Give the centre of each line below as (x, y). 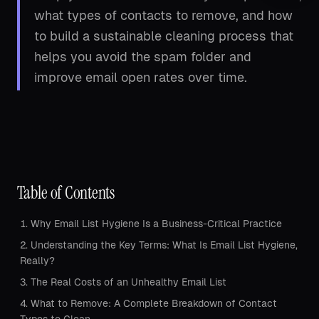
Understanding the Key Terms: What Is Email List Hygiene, (164, 245)
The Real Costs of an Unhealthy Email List (129, 282)
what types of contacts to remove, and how (163, 15)
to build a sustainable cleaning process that (164, 36)
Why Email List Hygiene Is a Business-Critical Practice (156, 224)
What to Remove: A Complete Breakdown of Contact (154, 303)
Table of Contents (66, 193)
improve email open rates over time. (141, 77)
